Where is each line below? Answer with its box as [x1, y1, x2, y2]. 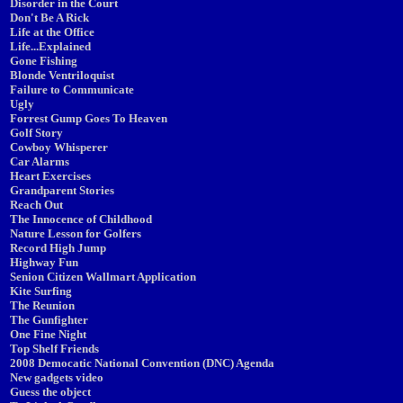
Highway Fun [10, 255, 78, 269]
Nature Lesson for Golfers [10, 227, 141, 240]
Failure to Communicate [10, 83, 134, 96]
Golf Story [10, 126, 63, 139]
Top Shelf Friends [10, 342, 99, 355]
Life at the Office [10, 25, 94, 39]
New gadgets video [10, 371, 103, 384]
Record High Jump [10, 241, 106, 255]
